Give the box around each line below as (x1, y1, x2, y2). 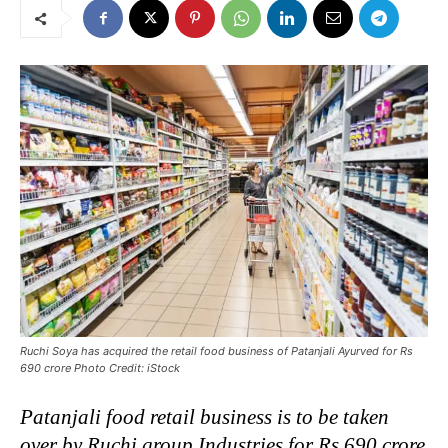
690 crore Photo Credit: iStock (20, 360, 180, 375)
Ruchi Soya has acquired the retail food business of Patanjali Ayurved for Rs (20, 343, 413, 358)
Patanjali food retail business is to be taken (20, 404, 389, 429)
